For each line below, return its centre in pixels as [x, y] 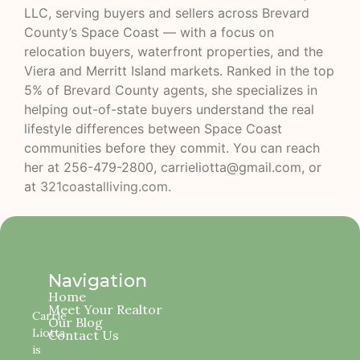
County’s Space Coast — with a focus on [149, 33]
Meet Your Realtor [105, 309]
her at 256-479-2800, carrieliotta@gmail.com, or [173, 168]
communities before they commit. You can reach [172, 148]
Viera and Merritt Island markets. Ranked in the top [179, 71]
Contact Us [84, 335]
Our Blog [76, 322]
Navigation [98, 280]
